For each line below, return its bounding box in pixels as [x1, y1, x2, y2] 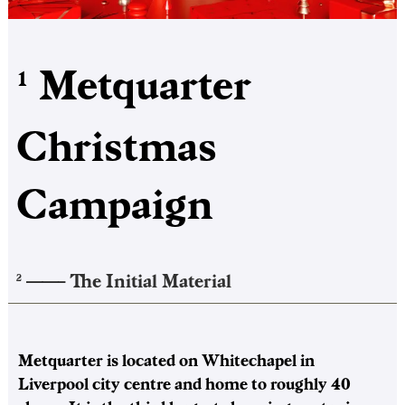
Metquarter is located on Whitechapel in [18, 351, 315, 370]
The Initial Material [65, 270, 231, 292]
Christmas [16, 123, 217, 171]
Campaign [16, 181, 212, 229]
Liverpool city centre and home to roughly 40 [18, 374, 351, 393]
